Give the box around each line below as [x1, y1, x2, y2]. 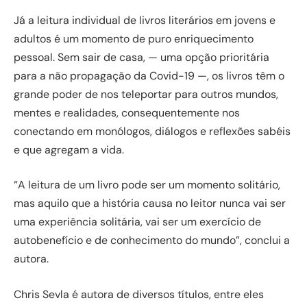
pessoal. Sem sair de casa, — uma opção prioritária [14, 49, 269, 64]
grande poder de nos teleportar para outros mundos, [14, 86, 278, 101]
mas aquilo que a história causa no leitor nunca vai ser [14, 196, 286, 211]
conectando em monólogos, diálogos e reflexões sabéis [14, 123, 291, 138]
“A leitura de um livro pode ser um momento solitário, [14, 177, 280, 193]
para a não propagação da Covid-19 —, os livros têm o [14, 68, 284, 83]
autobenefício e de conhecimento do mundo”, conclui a [14, 233, 290, 248]
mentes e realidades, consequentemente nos [14, 105, 240, 120]
